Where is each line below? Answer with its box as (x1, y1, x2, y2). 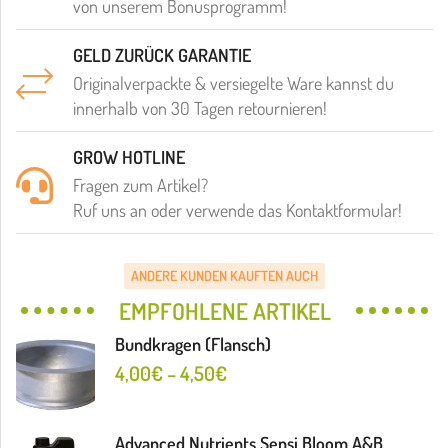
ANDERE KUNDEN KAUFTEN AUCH (131, 267, 318, 285)
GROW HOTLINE (73, 146, 186, 169)
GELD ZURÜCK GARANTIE (73, 44, 251, 67)
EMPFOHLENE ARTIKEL (118, 295, 331, 325)
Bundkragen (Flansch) (115, 332, 272, 355)
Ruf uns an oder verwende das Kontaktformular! (73, 199, 403, 222)
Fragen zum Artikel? (73, 174, 209, 197)
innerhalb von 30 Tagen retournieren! (73, 97, 327, 120)
